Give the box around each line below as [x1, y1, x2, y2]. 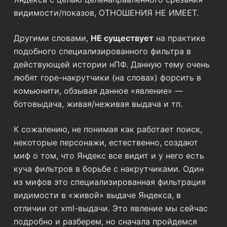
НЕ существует [90, 33, 154, 43]
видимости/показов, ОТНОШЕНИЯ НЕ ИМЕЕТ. [13, 8, 199, 18]
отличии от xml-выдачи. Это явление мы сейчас [13, 203, 208, 213]
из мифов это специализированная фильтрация [13, 177, 206, 187]
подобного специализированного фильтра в [13, 46, 191, 56]
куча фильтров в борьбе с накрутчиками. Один [13, 164, 204, 174]
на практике [153, 33, 205, 43]
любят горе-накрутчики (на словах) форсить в [13, 72, 201, 83]
